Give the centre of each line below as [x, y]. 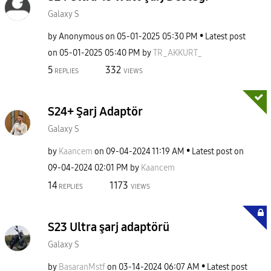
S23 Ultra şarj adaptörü [109, 227]
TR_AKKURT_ [178, 53]
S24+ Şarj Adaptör [95, 111]
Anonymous [81, 36]
